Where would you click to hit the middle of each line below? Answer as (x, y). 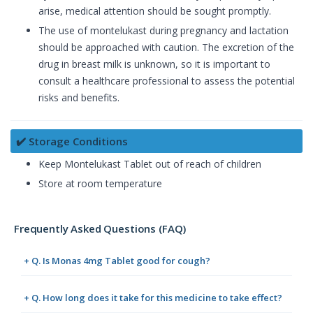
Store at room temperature (100, 184)
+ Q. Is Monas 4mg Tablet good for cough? (117, 261)
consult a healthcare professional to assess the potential (167, 81)
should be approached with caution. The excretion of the (166, 48)
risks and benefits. (79, 98)
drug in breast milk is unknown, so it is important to (154, 64)
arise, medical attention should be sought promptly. (155, 11)
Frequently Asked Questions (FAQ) (100, 229)
